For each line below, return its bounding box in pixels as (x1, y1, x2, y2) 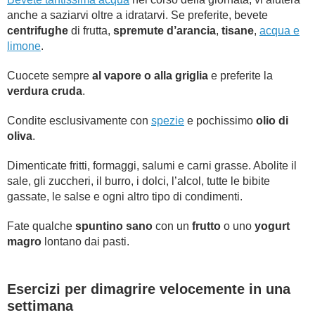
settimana (7, 298, 73, 314)
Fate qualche (7, 220, 75, 232)
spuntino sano (75, 220, 153, 232)
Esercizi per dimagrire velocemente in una (7, 281, 290, 297)
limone (7, 40, 41, 52)
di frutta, (68, 25, 113, 37)
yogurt (255, 220, 290, 232)
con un (153, 220, 192, 232)
